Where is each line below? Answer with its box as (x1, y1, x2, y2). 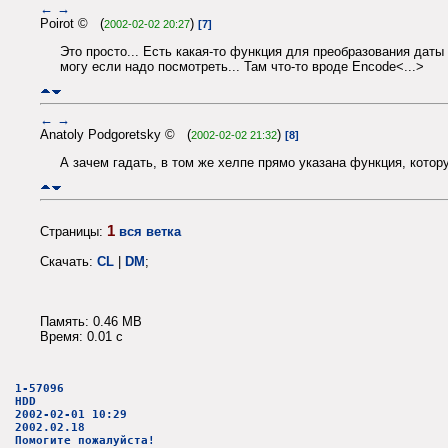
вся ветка (119, 223, 181, 239)
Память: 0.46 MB (40, 313, 142, 329)
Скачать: (40, 253, 97, 269)
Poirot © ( (40, 15, 104, 31)
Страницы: (40, 223, 107, 239)
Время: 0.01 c (40, 328, 123, 344)
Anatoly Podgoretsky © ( (40, 126, 191, 142)
